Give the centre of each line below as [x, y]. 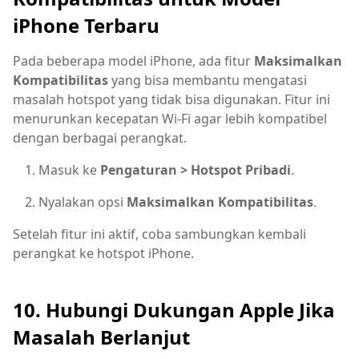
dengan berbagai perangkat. [100, 138]
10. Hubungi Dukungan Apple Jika [174, 310]
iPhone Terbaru [86, 26]
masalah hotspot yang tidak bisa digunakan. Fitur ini [171, 100]
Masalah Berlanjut [101, 337]
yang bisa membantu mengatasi [208, 81]
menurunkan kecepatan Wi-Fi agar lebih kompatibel [170, 119]
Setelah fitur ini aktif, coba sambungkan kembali [159, 234]
